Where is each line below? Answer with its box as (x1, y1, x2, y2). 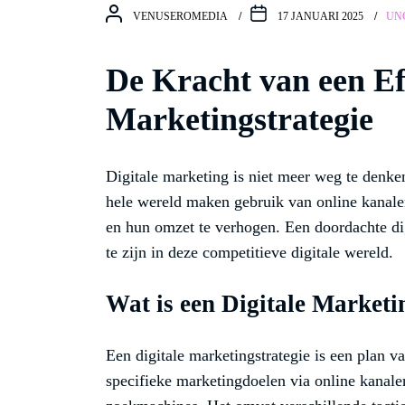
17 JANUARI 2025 (278, 9, 363, 23)
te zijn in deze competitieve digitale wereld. (106, 243, 393, 262)
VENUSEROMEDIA (133, 9, 228, 23)
